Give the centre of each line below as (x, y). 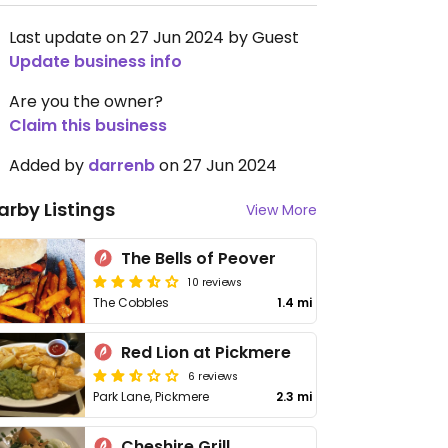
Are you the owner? (86, 101)
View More (281, 210)
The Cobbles (131, 302)
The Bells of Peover (199, 258)
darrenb (121, 165)
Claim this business (88, 125)
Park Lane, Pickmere (151, 396)
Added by (48, 165)
